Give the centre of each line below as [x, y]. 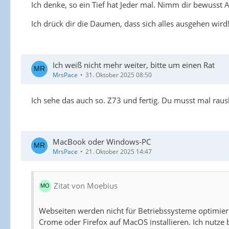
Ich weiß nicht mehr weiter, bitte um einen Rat [134, 65]
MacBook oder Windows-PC [102, 141]
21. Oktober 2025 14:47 [119, 151]
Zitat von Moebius [86, 186]
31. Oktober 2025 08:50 [119, 75]
